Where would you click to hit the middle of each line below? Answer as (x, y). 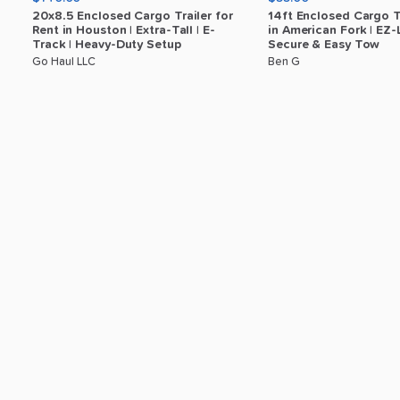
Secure (288, 45)
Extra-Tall (165, 30)
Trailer (193, 16)
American (309, 30)
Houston (101, 30)
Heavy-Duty (109, 45)
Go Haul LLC (64, 62)
